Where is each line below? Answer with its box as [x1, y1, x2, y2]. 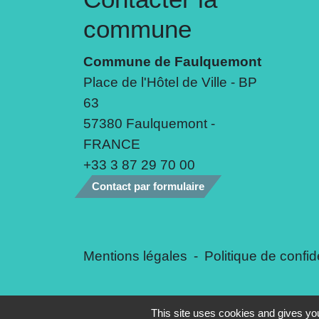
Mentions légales [83, 248, 187, 264]
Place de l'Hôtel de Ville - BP [83, 74, 257, 90]
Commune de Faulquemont [83, 53, 261, 70]
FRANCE [83, 136, 140, 152]
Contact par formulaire [92, 180, 204, 193]
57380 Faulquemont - [83, 115, 215, 132]
